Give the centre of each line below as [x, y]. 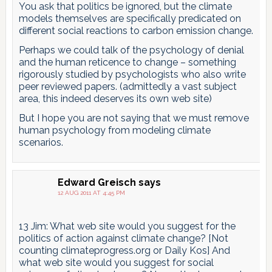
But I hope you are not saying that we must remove [134, 118]
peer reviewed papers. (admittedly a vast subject [127, 86]
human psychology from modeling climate [114, 130]
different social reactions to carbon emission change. [136, 30]
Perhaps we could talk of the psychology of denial [131, 50]
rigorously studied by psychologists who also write [132, 74]
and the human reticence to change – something [127, 62]
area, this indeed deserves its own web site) [115, 98]
